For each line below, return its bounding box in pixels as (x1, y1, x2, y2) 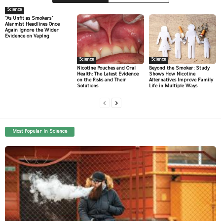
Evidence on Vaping (5, 34, 49, 39)
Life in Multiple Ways (148, 84, 197, 90)
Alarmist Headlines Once (5, 22, 60, 28)
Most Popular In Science (12, 129, 67, 135)
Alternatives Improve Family (148, 78, 213, 84)
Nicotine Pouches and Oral (76, 66, 136, 72)
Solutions (76, 84, 98, 90)
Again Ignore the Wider (5, 28, 59, 34)
